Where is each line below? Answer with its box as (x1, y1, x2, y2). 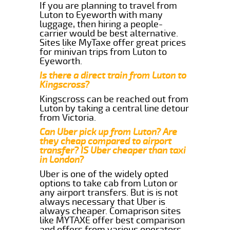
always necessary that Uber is (40, 196, 166, 207)
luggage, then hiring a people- (40, 18, 163, 30)
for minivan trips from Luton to (40, 46, 167, 57)
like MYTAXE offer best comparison (40, 214, 185, 226)
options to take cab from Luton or (40, 177, 178, 189)
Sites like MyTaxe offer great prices (40, 36, 186, 48)
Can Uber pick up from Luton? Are (40, 126, 178, 138)
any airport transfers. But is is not (40, 186, 179, 198)
